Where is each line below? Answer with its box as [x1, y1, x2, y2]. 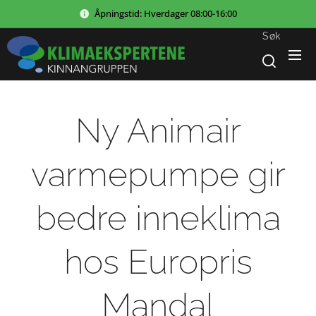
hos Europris [63, 242, 253, 281]
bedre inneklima [35, 198, 281, 238]
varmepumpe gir [30, 154, 286, 194]
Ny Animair [75, 111, 241, 150]
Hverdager [144, 6, 188, 20]
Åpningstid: [95, 6, 144, 20]
